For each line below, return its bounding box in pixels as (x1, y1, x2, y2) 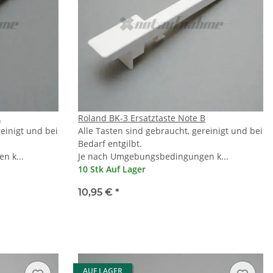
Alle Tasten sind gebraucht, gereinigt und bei (78, 125, 263, 137)
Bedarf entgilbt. (78, 138, 142, 150)
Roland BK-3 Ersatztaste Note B (78, 112, 205, 124)
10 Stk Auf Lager (78, 163, 146, 175)
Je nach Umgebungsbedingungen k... (78, 151, 229, 163)
